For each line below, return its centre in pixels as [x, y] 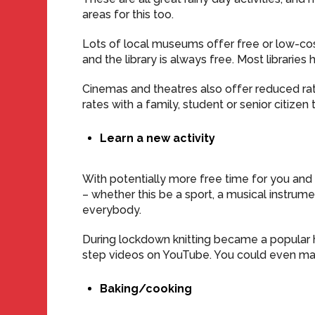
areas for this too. [128, 14]
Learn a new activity [158, 138]
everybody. [112, 210]
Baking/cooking [146, 289]
